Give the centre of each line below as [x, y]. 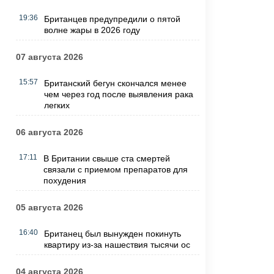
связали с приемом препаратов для [115, 170]
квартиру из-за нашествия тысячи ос [117, 245]
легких [57, 106]
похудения [65, 181]
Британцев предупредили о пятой [112, 19]
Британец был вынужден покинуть [112, 234]
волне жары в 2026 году [92, 30]
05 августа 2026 [49, 208]
